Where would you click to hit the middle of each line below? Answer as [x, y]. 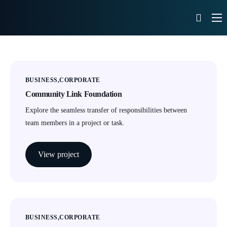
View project [59, 155]
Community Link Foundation [74, 94]
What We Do [34, 34]
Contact [24, 98]
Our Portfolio [35, 56]
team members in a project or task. [75, 123]
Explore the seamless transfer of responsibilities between [106, 110]
